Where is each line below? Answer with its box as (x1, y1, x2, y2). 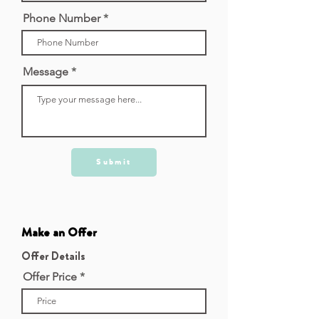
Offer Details (21, 248, 85, 264)
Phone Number (23, 11, 100, 25)
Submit (96, 155, 132, 168)
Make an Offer (21, 224, 97, 241)
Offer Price (23, 270, 77, 283)
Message (23, 65, 68, 78)
